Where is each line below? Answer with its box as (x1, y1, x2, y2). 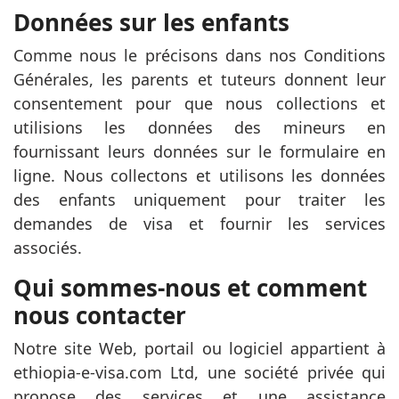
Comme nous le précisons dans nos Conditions (13, 45, 386, 66)
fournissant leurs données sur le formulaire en (13, 141, 386, 162)
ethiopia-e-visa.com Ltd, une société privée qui (13, 362, 386, 383)
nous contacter (13, 299, 186, 331)
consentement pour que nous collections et (13, 93, 386, 114)
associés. (13, 237, 82, 258)
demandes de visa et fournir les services (13, 213, 386, 234)
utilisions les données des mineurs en (13, 117, 386, 138)
